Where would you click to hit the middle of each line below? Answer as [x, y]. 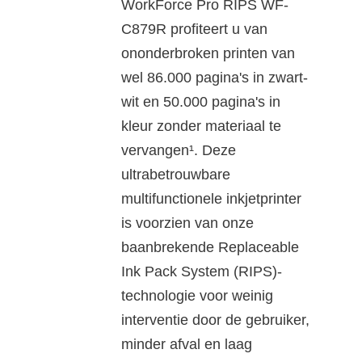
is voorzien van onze [187, 223]
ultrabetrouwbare [175, 174]
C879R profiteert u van [194, 29]
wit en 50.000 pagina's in [200, 101]
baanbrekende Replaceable [210, 247]
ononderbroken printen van [208, 53]
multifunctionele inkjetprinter [211, 198]
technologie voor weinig [197, 295]
